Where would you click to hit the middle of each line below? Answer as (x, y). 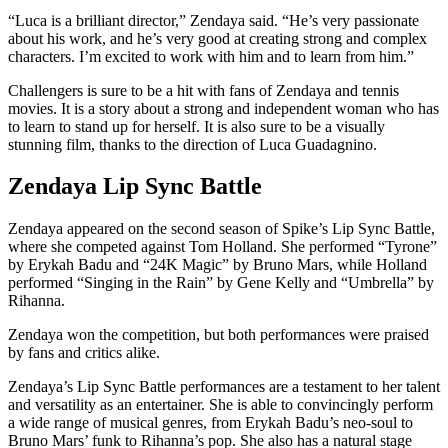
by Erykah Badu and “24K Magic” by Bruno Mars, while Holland (217, 265)
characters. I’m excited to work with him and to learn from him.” (211, 56)
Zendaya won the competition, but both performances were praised (218, 335)
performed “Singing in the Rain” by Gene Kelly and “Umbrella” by (221, 283)
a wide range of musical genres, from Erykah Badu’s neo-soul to (210, 423)
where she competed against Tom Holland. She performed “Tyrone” (222, 247)
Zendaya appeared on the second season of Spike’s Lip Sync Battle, (221, 229)
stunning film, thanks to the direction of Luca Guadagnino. (192, 144)
